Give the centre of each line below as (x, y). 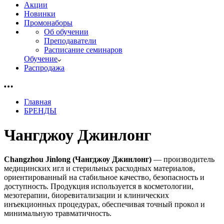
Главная (37, 101)
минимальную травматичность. (58, 213)
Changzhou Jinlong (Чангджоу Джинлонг (76, 159)
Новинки (40, 13)
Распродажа (44, 67)
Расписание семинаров (83, 49)
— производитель (183, 159)
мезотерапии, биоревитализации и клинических (86, 195)
